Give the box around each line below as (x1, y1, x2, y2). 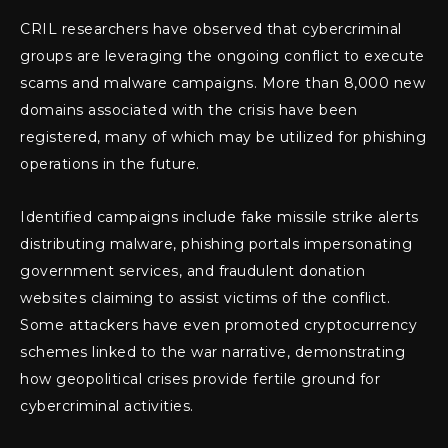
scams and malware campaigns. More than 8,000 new (20, 74, 425, 93)
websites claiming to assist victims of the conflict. (20, 289, 390, 308)
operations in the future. (20, 155, 200, 174)
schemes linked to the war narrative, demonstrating (20, 343, 405, 362)
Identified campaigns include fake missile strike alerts (20, 208, 419, 227)
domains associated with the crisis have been (20, 101, 357, 120)
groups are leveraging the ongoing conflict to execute (20, 47, 425, 66)
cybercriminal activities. (20, 397, 194, 416)
